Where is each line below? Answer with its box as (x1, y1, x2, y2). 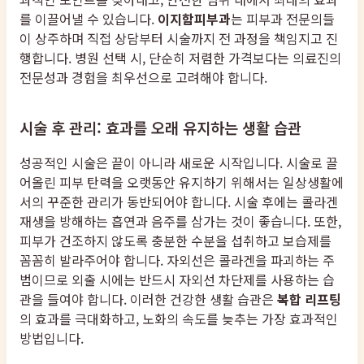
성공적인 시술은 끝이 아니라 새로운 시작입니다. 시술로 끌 (19, 152, 338, 172)
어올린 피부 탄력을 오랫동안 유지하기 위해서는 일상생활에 (19, 171, 344, 192)
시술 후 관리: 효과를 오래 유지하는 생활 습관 (19, 115, 301, 138)
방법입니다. (19, 327, 84, 348)
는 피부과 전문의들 (231, 9, 335, 29)
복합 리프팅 (277, 288, 341, 309)
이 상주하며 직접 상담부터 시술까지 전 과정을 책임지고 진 (19, 28, 338, 49)
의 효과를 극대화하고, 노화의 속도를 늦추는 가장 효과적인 (19, 308, 338, 328)
